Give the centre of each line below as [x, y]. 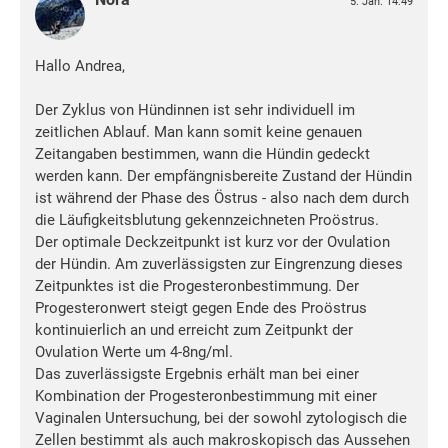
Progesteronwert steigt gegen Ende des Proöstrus [201, 308]
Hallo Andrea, [80, 66]
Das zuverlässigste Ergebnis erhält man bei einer [197, 374]
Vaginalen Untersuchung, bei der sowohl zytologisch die [221, 418]
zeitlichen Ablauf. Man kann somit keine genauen [198, 132]
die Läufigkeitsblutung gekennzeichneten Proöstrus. [207, 220]
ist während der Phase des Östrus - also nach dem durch [222, 198]
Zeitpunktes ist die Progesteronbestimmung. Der [197, 286]
